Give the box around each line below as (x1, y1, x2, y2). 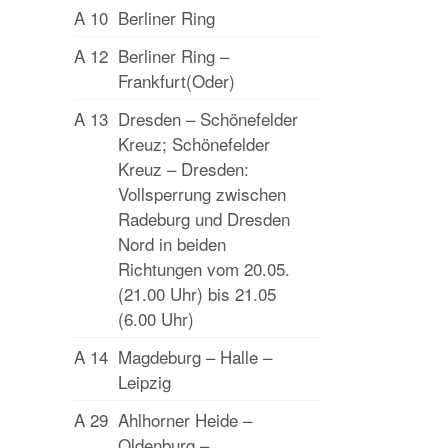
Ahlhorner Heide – (118, 407, 252, 432)
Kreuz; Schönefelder (118, 131, 270, 156)
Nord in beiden (118, 231, 226, 256)
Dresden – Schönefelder (118, 106, 298, 131)
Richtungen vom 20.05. (118, 256, 290, 281)
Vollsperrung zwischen (118, 181, 286, 206)
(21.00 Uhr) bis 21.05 (118, 281, 276, 306)
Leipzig (118, 369, 171, 394)
